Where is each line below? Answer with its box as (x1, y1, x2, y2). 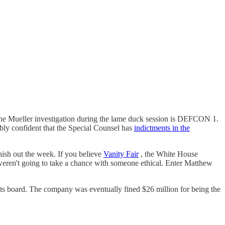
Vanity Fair (103, 149, 139, 158)
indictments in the (134, 123, 190, 132)
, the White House (139, 149, 198, 158)
